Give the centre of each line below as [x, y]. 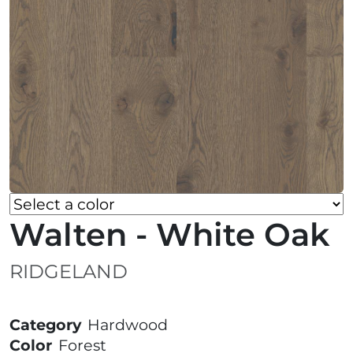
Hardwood [128, 325]
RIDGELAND [69, 272]
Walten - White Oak [169, 235]
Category [45, 325]
